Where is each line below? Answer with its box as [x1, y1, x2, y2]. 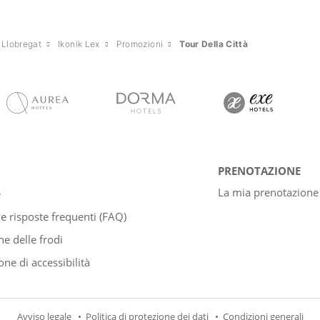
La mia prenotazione [217, 185, 319, 200]
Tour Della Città [179, 39, 249, 50]
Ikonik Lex [58, 39, 100, 50]
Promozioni [116, 39, 164, 50]
